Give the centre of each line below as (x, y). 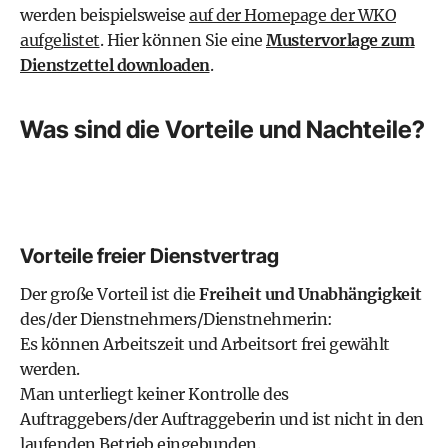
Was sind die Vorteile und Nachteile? (222, 129)
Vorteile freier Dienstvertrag (149, 256)
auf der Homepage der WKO (292, 15)
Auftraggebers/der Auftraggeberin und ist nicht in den (222, 419)
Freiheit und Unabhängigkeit (310, 294)
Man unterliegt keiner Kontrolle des (154, 394)
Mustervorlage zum (340, 40)
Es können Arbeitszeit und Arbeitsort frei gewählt (205, 344)
